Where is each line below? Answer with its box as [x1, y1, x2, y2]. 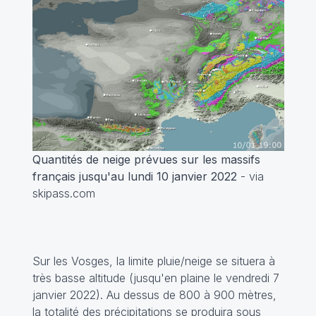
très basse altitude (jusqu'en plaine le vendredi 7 [32, 270, 279, 285]
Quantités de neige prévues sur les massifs [32, 152, 260, 166]
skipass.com [32, 186, 95, 200]
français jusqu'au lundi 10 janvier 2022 [32, 169, 241, 183]
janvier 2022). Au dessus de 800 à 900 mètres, [32, 287, 276, 302]
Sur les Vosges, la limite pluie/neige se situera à [32, 253, 275, 268]
